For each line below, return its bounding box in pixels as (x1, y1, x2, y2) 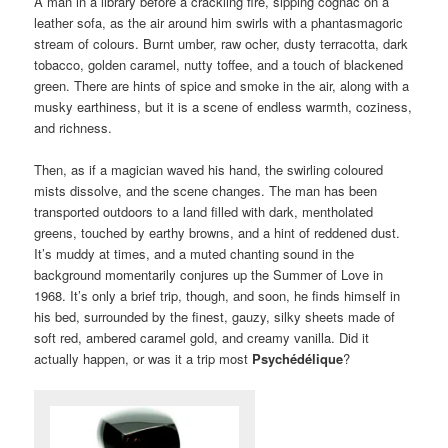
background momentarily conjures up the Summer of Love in (34, 264, 384, 284)
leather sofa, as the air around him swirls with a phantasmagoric (34, 12, 404, 32)
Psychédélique (252, 348, 344, 368)
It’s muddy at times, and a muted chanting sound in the (34, 243, 355, 263)
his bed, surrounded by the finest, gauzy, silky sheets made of (34, 306, 396, 326)
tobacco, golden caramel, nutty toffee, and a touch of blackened (34, 54, 404, 74)
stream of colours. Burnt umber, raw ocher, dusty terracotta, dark (34, 33, 409, 53)
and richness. (34, 117, 113, 137)
